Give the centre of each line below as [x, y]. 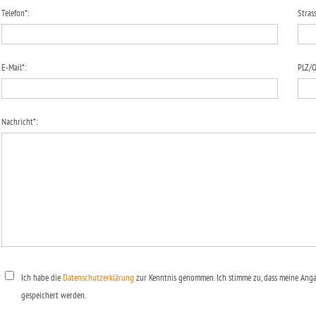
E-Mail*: [14, 67]
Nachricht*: [20, 122]
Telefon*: [16, 13]
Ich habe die [42, 278]
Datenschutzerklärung [98, 278]
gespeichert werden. [54, 295]
